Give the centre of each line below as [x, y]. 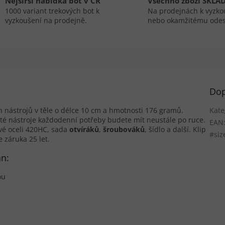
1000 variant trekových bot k [52, 11]
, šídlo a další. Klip [175, 129]
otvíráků [84, 129]
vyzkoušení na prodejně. [46, 21]
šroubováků [124, 129]
